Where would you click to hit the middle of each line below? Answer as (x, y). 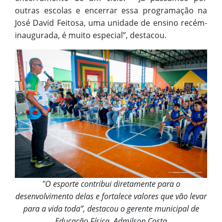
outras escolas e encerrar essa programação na (111, 11)
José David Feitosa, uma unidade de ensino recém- (111, 23)
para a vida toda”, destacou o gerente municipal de (111, 209)
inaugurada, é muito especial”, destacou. (91, 35)
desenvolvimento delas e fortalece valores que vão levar (111, 196)
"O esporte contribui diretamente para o (111, 184)
